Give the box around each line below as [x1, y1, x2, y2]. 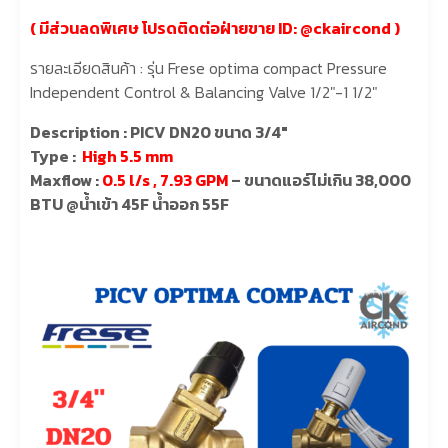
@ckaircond [300, 15, 391, 40]
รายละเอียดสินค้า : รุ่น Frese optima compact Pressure [30, 55, 387, 80]
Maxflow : [30, 167, 102, 192]
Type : [30, 143, 82, 168]
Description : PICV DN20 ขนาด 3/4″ [30, 119, 288, 144]
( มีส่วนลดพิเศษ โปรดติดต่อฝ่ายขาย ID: [30, 15, 300, 40]
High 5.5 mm [82, 143, 173, 168]
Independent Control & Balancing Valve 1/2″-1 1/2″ [30, 79, 377, 104]
